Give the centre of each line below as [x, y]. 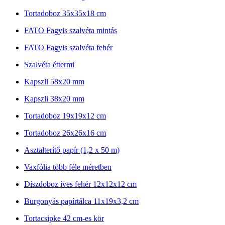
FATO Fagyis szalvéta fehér [68, 47]
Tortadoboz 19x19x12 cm [65, 116]
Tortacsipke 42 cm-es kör [64, 218]
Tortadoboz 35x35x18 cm [65, 13]
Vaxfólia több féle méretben [68, 167]
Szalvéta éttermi [49, 64]
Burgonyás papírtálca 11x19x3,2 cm [81, 201]
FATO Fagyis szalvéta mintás [71, 30]
